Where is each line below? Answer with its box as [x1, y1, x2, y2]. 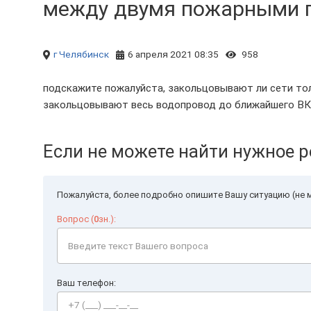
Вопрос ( [57, 214, 94, 224]
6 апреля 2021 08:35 [128, 49, 219, 60]
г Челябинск [53, 49, 109, 60]
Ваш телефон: [57, 278, 116, 288]
